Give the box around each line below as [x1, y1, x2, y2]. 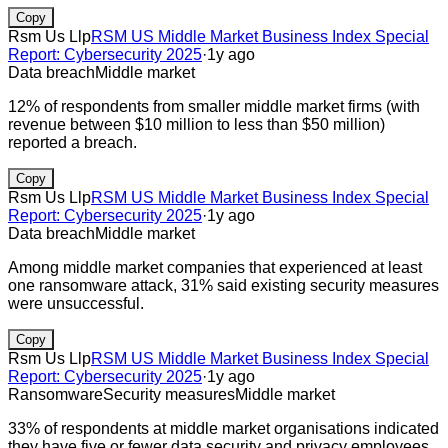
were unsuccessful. [8, 294, 144, 312]
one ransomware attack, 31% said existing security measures [8, 276, 439, 294]
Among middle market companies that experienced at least [8, 258, 422, 276]
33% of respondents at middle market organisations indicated [8, 419, 439, 437]
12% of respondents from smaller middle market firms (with [8, 97, 420, 115]
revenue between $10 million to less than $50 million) [8, 115, 385, 133]
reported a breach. [8, 133, 137, 151]
